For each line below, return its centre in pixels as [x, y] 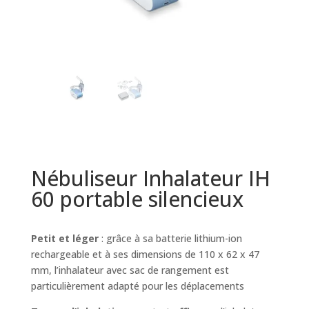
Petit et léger [64, 239]
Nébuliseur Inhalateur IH [150, 179]
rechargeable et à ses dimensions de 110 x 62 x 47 [145, 255]
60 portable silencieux [137, 199]
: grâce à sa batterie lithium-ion [170, 239]
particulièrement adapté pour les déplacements [137, 286]
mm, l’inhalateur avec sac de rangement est [130, 270]
